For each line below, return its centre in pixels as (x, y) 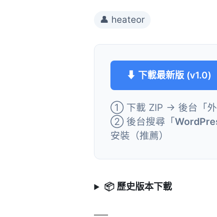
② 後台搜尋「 (143, 122)
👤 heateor (123, 20)
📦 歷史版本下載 (138, 187)
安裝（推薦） (140, 136)
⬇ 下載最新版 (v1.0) (169, 75)
